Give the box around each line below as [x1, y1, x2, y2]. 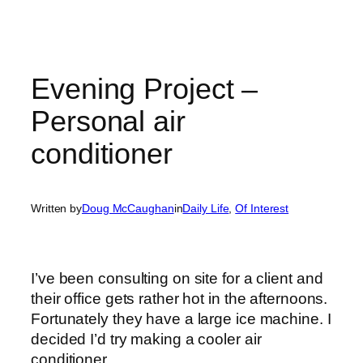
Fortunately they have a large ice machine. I [31, 310, 331, 327]
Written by [31, 202, 82, 216]
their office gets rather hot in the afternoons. [31, 289, 328, 307]
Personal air [31, 104, 186, 138]
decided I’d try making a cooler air [31, 330, 262, 348]
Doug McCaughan [82, 202, 174, 216]
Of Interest [235, 202, 289, 216]
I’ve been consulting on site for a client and [31, 269, 323, 287]
